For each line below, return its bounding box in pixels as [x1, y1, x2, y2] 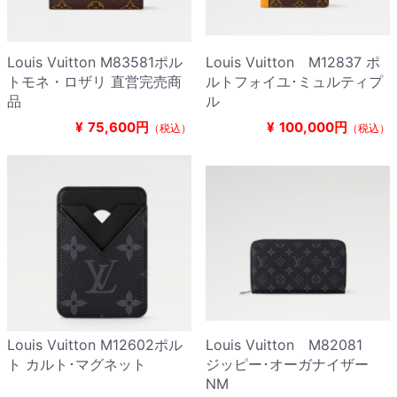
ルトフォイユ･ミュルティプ [206, 73, 383, 91]
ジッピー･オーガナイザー [206, 355, 369, 374]
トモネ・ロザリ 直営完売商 [7, 73, 182, 91]
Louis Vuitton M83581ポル [7, 53, 183, 72]
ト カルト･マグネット [7, 355, 146, 374]
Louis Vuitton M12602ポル [7, 336, 183, 354]
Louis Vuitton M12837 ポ [206, 53, 380, 72]
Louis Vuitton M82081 [206, 336, 377, 354]
